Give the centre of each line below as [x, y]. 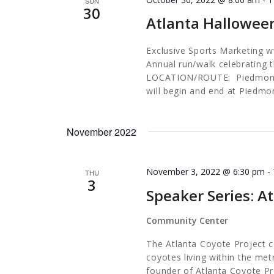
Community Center [187, 220]
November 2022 [102, 132]
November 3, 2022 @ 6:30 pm [206, 172]
